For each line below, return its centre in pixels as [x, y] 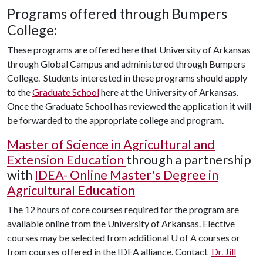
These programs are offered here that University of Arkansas [129, 49]
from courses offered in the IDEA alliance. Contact [108, 251]
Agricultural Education [71, 190]
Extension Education [65, 159]
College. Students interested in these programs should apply [127, 77]
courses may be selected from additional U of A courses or [124, 237]
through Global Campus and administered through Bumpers [126, 63]
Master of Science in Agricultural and [111, 144]
